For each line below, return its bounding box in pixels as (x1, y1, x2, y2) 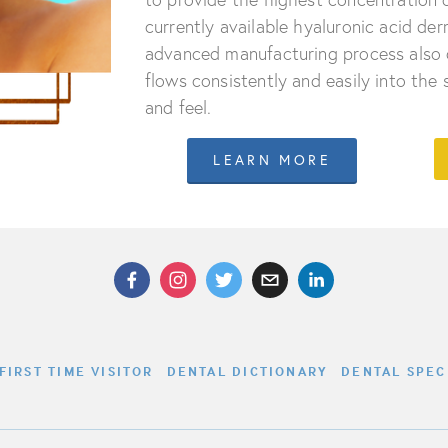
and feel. (144, 96, 212, 120)
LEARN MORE (213, 151, 331, 170)
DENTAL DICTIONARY (166, 363, 329, 380)
